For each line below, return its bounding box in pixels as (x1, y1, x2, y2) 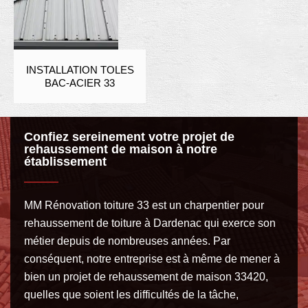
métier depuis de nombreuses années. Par (24, 234, 230, 247)
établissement (24, 154, 107, 168)
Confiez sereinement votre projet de (24, 129, 234, 144)
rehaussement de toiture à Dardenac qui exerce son (24, 217, 276, 229)
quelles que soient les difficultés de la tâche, (24, 288, 239, 300)
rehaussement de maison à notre (24, 142, 217, 156)
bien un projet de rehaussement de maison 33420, (24, 270, 268, 283)
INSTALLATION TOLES (25, 63, 134, 76)
